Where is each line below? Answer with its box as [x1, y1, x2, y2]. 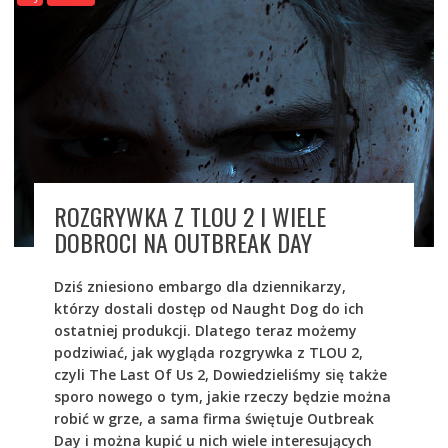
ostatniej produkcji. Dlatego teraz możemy [53, 320, 357, 340]
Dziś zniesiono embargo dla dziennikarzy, [53, 276, 346, 296]
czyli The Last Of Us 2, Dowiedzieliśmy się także [53, 364, 387, 384]
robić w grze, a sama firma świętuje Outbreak [53, 408, 374, 428]
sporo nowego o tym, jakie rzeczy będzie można [53, 386, 391, 406]
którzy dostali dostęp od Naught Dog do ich [53, 298, 364, 318]
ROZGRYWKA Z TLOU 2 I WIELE [53, 197, 326, 234]
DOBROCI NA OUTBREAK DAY [53, 223, 312, 260]
